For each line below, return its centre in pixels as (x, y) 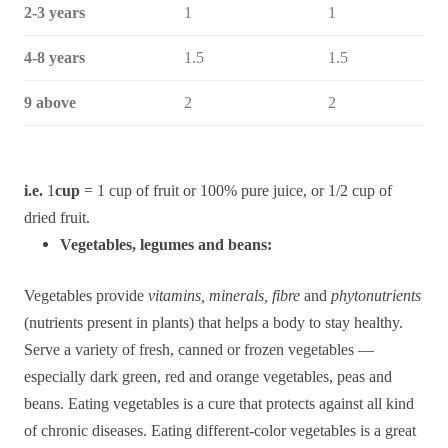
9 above (50, 102)
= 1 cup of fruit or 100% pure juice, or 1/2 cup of (236, 190)
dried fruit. (57, 217)
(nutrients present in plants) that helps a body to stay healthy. (213, 322)
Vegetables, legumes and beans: (166, 244)
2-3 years (54, 12)
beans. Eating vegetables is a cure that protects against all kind (219, 403)
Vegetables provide (86, 295)
